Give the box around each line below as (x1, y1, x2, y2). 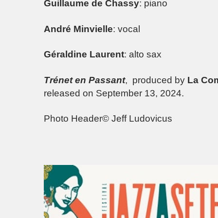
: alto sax (124, 49, 162, 60)
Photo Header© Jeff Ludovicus (44, 113, 172, 124)
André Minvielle (44, 23, 113, 34)
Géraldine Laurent (44, 49, 124, 60)
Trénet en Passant (44, 74, 125, 85)
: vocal (113, 23, 140, 34)
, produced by (125, 74, 187, 85)
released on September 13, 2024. (44, 88, 184, 98)
